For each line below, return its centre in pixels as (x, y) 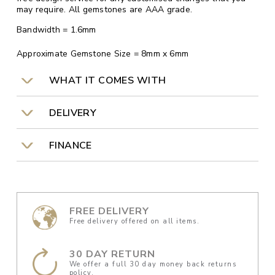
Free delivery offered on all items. (134, 222)
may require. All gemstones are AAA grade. (104, 10)
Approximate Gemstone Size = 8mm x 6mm (103, 54)
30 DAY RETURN (112, 254)
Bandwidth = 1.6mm (56, 29)
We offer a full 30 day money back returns (153, 265)
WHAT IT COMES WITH (105, 81)
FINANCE (68, 146)
